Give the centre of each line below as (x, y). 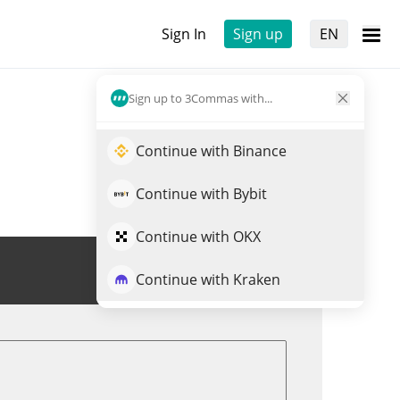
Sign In (184, 34)
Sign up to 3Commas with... (200, 98)
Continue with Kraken (208, 279)
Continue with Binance (211, 151)
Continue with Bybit (201, 194)
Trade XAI (242, 271)
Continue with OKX (198, 237)
